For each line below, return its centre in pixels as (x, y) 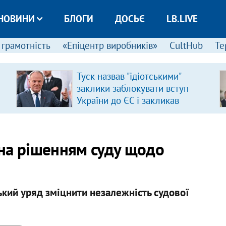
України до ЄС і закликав (128, 100)
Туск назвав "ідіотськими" (128, 76)
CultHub (186, 45)
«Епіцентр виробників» (110, 45)
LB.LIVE (182, 19)
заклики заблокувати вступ (132, 88)
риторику (96, 125)
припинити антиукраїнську (131, 112)
